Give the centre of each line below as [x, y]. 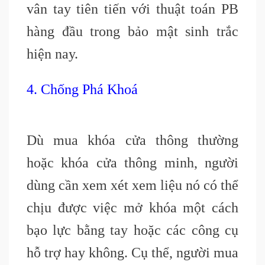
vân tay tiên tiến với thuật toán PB [132, 9]
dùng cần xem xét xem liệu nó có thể [132, 185]
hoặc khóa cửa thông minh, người [132, 163]
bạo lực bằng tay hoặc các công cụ [132, 230]
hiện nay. [52, 54]
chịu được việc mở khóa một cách [132, 208]
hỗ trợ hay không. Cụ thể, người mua [132, 253]
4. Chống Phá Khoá [82, 90]
